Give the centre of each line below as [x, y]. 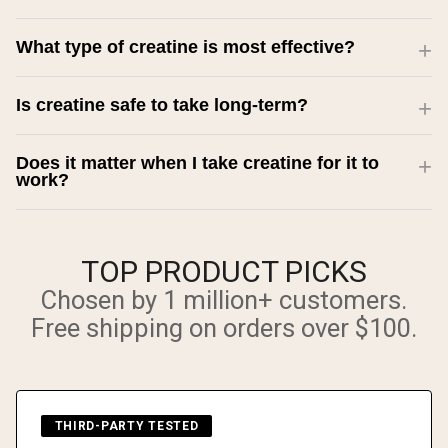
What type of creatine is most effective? [185, 47]
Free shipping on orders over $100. [224, 328]
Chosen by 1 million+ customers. [224, 300]
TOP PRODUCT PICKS [224, 272]
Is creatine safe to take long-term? [162, 105]
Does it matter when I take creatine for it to [197, 163]
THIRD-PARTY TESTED [126, 425]
